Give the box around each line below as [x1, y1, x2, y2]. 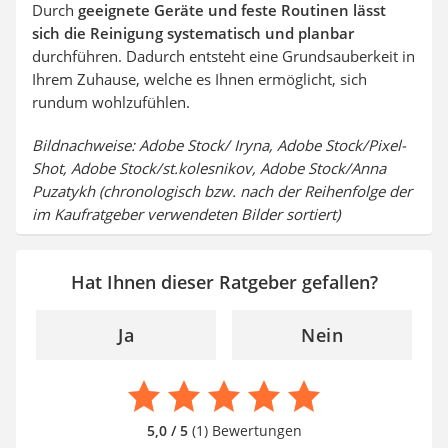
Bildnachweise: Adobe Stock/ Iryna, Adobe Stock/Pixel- [32, 135, 406, 156]
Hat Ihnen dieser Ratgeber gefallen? [70, 270, 378, 295]
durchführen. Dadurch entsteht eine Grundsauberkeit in [32, 46, 415, 67]
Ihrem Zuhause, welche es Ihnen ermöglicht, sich [32, 69, 367, 90]
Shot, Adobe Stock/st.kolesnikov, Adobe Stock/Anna [32, 158, 386, 179]
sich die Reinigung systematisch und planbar [32, 23, 354, 44]
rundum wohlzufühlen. [32, 92, 190, 113]
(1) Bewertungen [187, 421, 302, 441]
